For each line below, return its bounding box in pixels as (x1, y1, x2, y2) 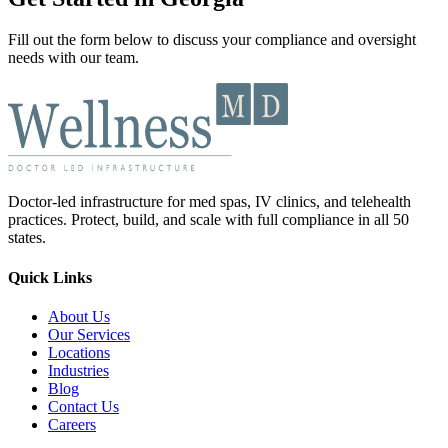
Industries (48, 361, 109, 379)
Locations (48, 343, 110, 361)
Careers (48, 415, 96, 433)
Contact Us (48, 397, 119, 415)
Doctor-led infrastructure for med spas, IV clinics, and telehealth (8, 193, 411, 211)
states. (8, 229, 46, 247)
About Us (48, 307, 110, 325)
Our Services (48, 325, 130, 343)
